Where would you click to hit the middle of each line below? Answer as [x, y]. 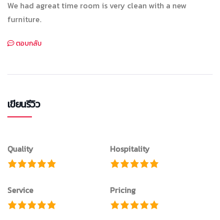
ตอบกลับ [29, 44]
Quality [20, 149]
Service [20, 190]
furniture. [24, 19]
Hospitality [130, 149]
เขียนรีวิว [24, 104]
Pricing [123, 190]
